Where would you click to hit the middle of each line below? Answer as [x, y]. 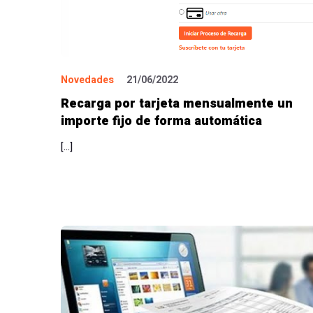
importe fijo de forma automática [161, 122]
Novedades [87, 80]
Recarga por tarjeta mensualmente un [177, 104]
